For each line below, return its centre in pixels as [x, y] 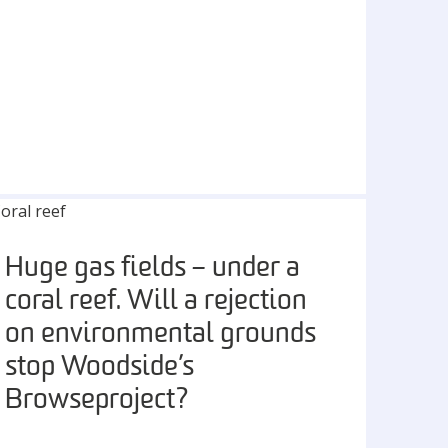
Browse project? [98, 401]
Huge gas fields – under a [153, 269]
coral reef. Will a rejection [156, 302]
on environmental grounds [161, 335]
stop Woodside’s [100, 368]
